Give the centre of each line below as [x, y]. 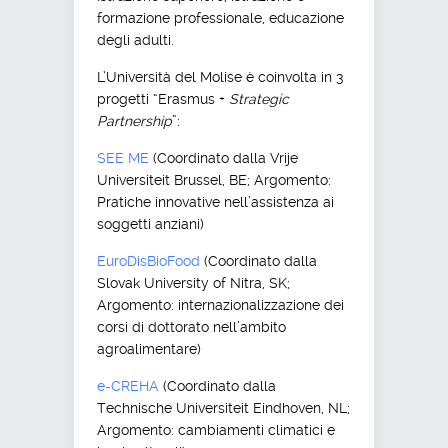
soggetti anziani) [150, 223]
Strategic [258, 98]
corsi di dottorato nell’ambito [191, 326]
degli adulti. [135, 39]
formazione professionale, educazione [220, 17]
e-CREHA [127, 385]
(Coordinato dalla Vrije [223, 157]
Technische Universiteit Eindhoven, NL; [223, 407]
